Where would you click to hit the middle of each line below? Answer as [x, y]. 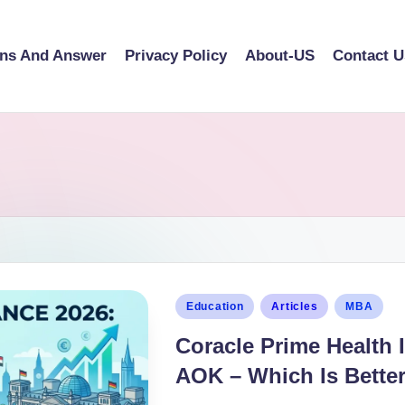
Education [215, 307]
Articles [295, 307]
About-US [280, 56]
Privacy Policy [176, 56]
